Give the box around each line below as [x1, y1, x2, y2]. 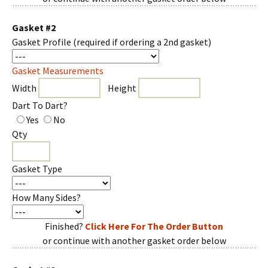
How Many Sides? [12, 191, 81, 203]
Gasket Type [12, 163, 62, 175]
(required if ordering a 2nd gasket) [73, 36, 211, 48]
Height [100, 82, 138, 94]
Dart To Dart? [12, 99, 68, 111]
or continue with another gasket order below [42, 234, 226, 246]
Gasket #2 [12, 22, 56, 33]
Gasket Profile [12, 36, 73, 48]
